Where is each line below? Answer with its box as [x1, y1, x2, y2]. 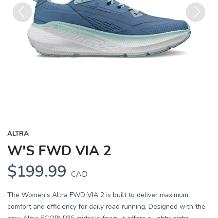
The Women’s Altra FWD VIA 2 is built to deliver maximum [7, 190, 188, 200]
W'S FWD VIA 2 [7, 142, 111, 160]
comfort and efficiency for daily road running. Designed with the [7, 202, 205, 211]
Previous [13, 22, 43, 33]
